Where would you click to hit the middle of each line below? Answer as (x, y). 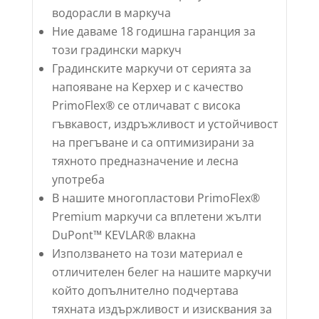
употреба (78, 179)
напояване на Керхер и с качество (147, 87)
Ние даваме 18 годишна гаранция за (153, 31)
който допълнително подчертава (145, 290)
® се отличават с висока (173, 105)
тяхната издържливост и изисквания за (162, 309)
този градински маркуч (116, 49)
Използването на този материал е (147, 253)
